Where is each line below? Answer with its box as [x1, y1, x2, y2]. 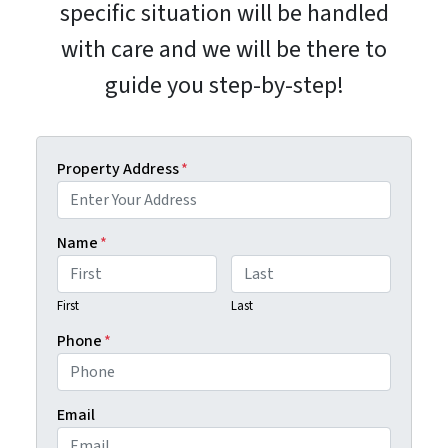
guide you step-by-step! [104, 67, 344, 103]
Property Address [56, 157, 179, 180]
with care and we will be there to [61, 31, 387, 67]
